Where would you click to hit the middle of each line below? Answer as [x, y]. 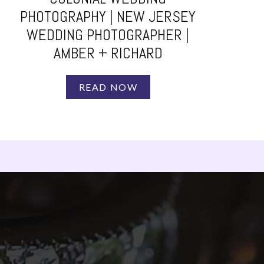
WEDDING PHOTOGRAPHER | [108, 35]
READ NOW [108, 87]
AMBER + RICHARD [108, 53]
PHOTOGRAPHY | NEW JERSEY [108, 17]
